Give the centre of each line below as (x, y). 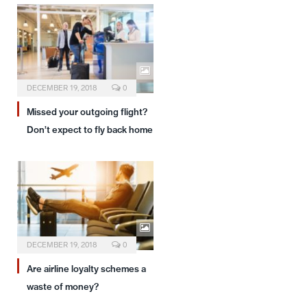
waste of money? (63, 286)
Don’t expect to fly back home (90, 129)
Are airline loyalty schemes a (86, 268)
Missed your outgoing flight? (87, 111)
